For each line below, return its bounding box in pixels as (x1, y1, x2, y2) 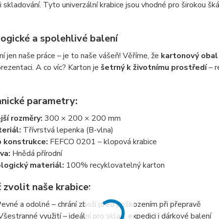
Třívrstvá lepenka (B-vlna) (21, 125, 113, 135)
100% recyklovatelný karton (64, 160, 165, 171)
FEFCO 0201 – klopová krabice (47, 136, 157, 147)
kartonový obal (160, 50, 218, 61)
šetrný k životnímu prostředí (100, 62, 207, 73)
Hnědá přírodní (10, 148, 62, 159)
